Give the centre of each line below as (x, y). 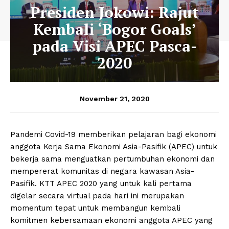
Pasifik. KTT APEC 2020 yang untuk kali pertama (101, 183)
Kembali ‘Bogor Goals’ (114, 29)
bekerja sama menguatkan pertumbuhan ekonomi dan (112, 159)
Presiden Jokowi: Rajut (114, 12)
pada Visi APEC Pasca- (114, 46)
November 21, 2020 (114, 98)
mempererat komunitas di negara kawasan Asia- (102, 171)
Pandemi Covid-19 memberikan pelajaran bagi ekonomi (113, 134)
